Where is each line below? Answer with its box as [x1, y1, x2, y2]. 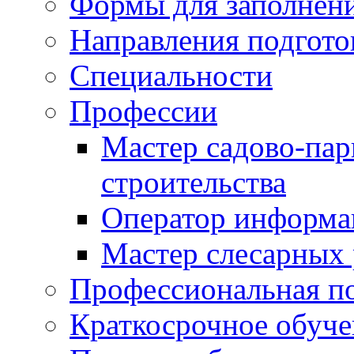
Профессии [70, 94, 217, 128]
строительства [101, 165, 286, 199]
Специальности [70, 58, 273, 92]
